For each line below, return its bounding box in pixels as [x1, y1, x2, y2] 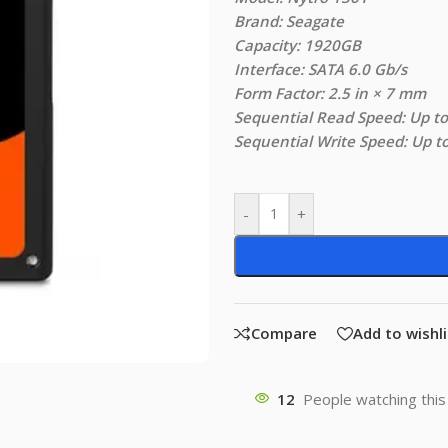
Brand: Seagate [233, 10, 344, 31]
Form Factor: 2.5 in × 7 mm [233, 82, 426, 103]
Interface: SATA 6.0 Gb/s [233, 58, 407, 79]
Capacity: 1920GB [233, 34, 361, 55]
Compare [250, 323, 317, 344]
